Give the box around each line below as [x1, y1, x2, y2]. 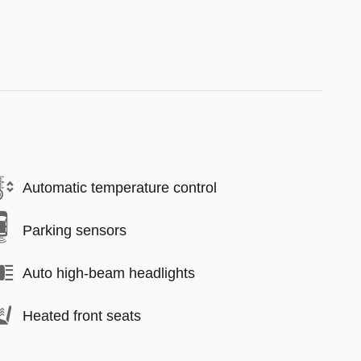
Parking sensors [23, 222, 127, 239]
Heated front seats [23, 307, 141, 324]
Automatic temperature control [23, 179, 217, 196]
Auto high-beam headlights [23, 264, 195, 281]
